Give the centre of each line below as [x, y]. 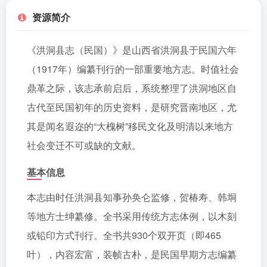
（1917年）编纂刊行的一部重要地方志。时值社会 [133, 69]
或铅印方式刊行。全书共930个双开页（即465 [124, 235]
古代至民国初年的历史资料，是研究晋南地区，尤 [132, 107]
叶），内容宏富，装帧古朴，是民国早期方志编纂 [132, 254]
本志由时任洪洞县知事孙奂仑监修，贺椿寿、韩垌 [132, 197]
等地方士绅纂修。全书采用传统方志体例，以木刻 [132, 216]
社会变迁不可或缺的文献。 [84, 145]
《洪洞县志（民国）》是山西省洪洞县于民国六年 [132, 50]
